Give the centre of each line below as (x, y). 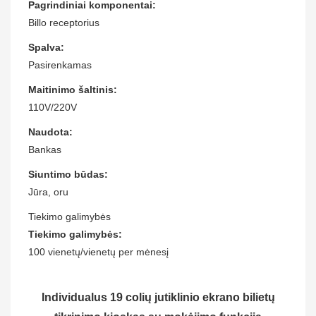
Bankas (45, 149)
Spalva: (46, 47)
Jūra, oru (48, 192)
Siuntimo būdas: (68, 174)
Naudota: (50, 132)
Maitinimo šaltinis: (73, 89)
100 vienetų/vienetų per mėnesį (98, 251)
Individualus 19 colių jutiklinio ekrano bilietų (158, 297)
